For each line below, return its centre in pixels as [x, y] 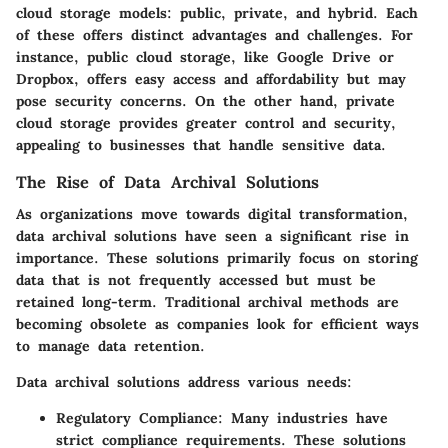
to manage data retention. [110, 346]
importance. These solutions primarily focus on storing [217, 258]
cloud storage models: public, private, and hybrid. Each [217, 13]
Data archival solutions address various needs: [184, 382]
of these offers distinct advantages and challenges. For [214, 35]
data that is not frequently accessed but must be [196, 280]
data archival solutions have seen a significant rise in [212, 236]
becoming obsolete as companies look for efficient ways [217, 324]
